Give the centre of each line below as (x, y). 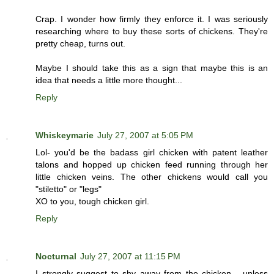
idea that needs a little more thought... (109, 80)
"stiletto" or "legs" (68, 189)
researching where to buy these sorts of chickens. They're (152, 31)
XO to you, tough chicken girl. (92, 202)
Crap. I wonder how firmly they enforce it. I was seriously (152, 19)
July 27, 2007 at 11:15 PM (130, 257)
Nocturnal (56, 257)
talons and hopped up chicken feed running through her (152, 165)
